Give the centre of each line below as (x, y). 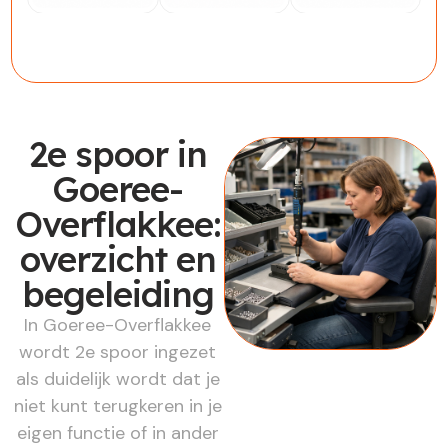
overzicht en (117, 258)
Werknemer (74, 21)
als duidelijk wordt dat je (117, 378)
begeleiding (117, 293)
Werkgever (202, 21)
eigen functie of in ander (117, 432)
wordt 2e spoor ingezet (118, 351)
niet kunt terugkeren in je (117, 405)
